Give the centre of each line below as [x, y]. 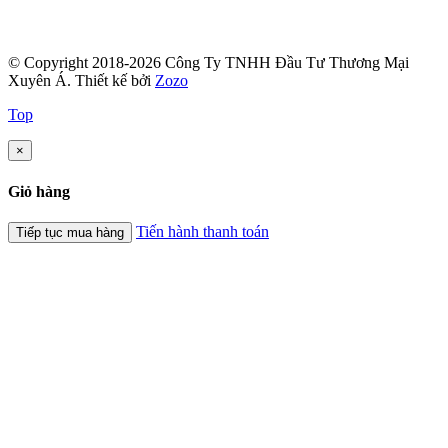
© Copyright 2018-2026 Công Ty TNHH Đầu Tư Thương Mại [208, 63]
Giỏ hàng [39, 191]
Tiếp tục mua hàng [70, 232]
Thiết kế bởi [115, 81]
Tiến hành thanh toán [202, 231]
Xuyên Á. [41, 81]
